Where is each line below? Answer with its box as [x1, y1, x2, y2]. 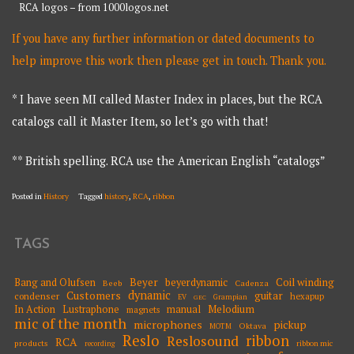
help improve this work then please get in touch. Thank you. [12, 52, 327, 68]
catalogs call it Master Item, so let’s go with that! [12, 114, 269, 130]
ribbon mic [296, 337, 333, 348]
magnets [126, 303, 160, 315]
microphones [134, 316, 202, 332]
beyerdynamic [165, 275, 228, 289]
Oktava [239, 319, 266, 331]
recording [85, 338, 115, 348]
